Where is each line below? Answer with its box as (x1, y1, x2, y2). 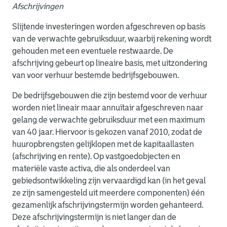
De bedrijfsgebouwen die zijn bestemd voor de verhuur (12, 91, 207, 100)
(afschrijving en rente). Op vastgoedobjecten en (12, 152, 180, 161)
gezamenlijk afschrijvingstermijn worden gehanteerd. (12, 201, 203, 209)
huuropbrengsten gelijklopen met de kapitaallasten (12, 140, 194, 148)
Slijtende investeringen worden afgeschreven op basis (12, 22, 205, 31)
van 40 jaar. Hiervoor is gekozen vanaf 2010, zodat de (12, 128, 202, 136)
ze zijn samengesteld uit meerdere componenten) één (12, 188, 205, 197)
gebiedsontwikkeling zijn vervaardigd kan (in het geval (12, 176, 206, 185)
